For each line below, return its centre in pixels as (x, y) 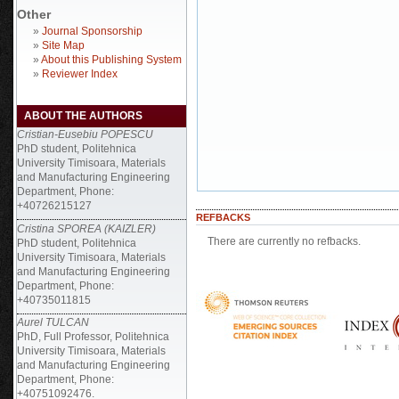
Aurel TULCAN (53, 322)
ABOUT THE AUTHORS (83, 116)
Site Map (63, 45)
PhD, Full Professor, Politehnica (93, 337)
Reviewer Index (80, 74)
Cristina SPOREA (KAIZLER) (86, 228)
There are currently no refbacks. (284, 241)
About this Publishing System (111, 60)
